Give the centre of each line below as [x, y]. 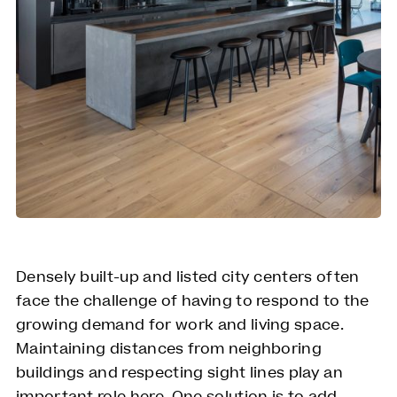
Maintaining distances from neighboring [169, 350]
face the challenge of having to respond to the [192, 302]
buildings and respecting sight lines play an [179, 374]
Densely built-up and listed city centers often [187, 278]
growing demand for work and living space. [180, 326]
